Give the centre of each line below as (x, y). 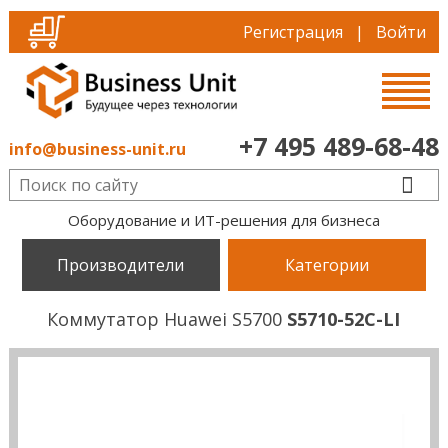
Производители (121, 264)
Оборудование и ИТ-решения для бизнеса (223, 219)
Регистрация (293, 32)
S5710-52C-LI (344, 319)
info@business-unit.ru (97, 149)
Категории (327, 264)
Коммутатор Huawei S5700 (167, 319)
